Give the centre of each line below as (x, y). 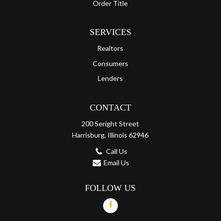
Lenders (110, 78)
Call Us (116, 151)
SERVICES (110, 32)
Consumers (110, 63)
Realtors (110, 48)
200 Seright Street (110, 123)
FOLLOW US (110, 188)
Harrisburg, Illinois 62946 (110, 135)
